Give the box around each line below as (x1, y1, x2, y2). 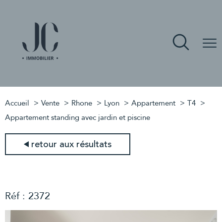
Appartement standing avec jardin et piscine (5, 112, 150, 122)
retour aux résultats (31, 137, 111, 151)
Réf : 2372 (5, 189, 50, 203)
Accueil (5, 98, 29, 108)
